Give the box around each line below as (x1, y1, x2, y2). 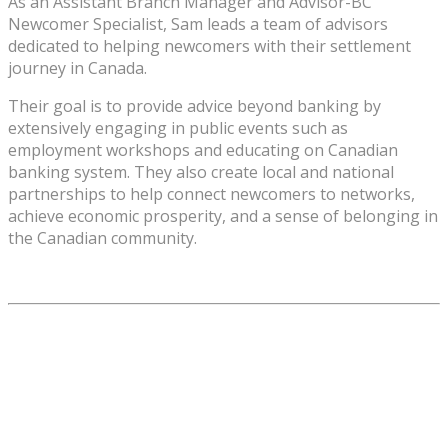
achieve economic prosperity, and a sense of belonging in (8, 205, 438, 228)
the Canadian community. (8, 227, 197, 250)
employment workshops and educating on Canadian (8, 139, 398, 162)
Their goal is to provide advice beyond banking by (8, 95, 381, 118)
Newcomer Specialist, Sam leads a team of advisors (8, 13, 388, 36)
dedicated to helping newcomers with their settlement (8, 35, 411, 58)
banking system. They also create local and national (8, 161, 394, 184)
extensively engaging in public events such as (8, 117, 348, 140)
